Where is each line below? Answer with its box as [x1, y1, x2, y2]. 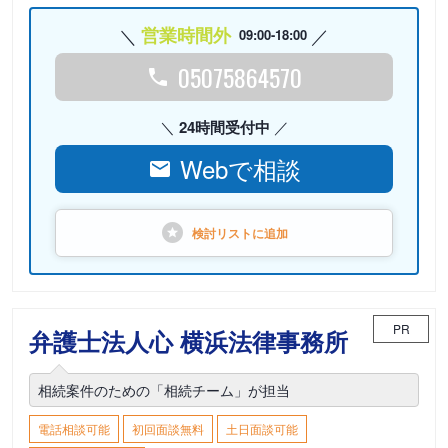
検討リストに [192, 224, 264, 242]
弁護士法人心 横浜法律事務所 [29, 324, 348, 358]
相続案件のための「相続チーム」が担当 [38, 380, 290, 400]
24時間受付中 [178, 116, 270, 138]
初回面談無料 [132, 420, 204, 437]
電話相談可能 [38, 420, 110, 437]
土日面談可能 [226, 420, 298, 437]
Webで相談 [179, 151, 301, 186]
